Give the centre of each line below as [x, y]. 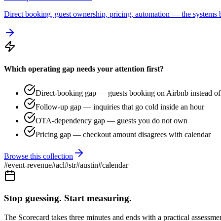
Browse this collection [38, 156]
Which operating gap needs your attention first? [84, 69]
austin [89, 165]
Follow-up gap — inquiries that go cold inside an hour [120, 107]
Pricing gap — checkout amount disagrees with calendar [123, 135]
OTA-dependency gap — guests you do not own [111, 121]
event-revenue [30, 165]
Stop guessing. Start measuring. [68, 198]
